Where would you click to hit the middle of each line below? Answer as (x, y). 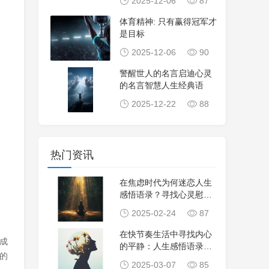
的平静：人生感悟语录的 (166, 246)
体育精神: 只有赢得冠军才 (168, 22)
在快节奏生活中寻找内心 (166, 234)
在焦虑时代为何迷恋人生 (166, 183)
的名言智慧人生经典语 (162, 85)
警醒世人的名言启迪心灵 (166, 73)
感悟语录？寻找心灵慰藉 (166, 195)
